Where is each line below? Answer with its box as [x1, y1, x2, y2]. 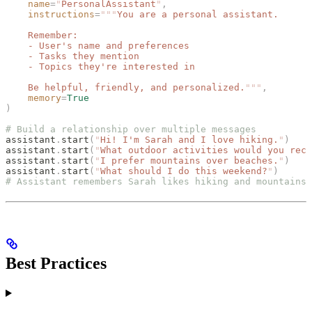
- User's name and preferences [6, 40, 189, 52]
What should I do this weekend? [100, 166, 267, 177]
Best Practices [6, 254, 107, 273]
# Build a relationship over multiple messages [6, 124, 256, 135]
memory [6, 93, 61, 104]
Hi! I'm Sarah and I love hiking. [100, 134, 279, 146]
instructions [6, 9, 95, 20]
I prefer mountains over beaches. [100, 155, 279, 166]
